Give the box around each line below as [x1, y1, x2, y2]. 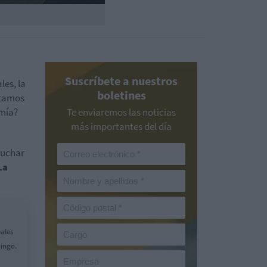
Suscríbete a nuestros [65, 73, 178, 88]
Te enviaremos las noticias [67, 105, 176, 119]
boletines [97, 88, 146, 103]
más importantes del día [71, 120, 172, 133]
